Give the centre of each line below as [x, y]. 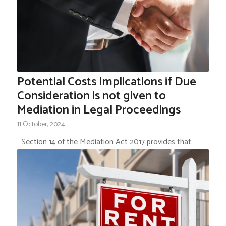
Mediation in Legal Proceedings [99, 110]
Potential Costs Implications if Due [106, 82]
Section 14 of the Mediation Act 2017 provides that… [106, 142]
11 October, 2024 [41, 124]
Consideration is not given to [91, 96]
